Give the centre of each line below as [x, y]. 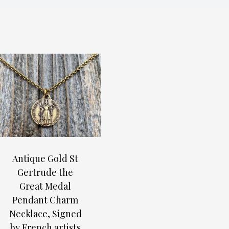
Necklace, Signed [45, 214]
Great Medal [45, 186]
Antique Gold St [45, 159]
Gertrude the [45, 173]
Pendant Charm [45, 200]
